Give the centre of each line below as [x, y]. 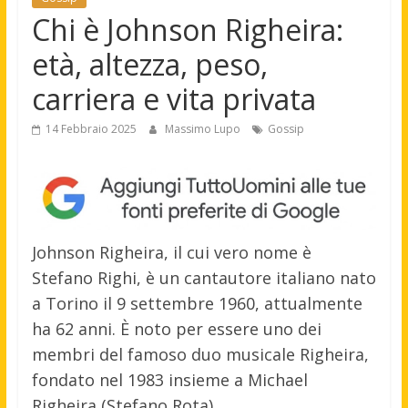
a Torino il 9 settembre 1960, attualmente [197, 304]
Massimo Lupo [204, 129]
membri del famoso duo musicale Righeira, [200, 355]
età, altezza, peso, [149, 65]
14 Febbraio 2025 [91, 129]
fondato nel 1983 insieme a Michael [169, 380]
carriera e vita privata [173, 99]
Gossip [286, 129]
